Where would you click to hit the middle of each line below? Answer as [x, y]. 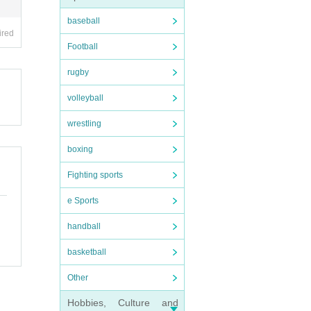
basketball [87, 252]
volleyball [85, 98]
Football [83, 47]
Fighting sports [95, 175]
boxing [80, 149]
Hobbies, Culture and [123, 303]
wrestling [84, 124]
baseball [84, 21]
